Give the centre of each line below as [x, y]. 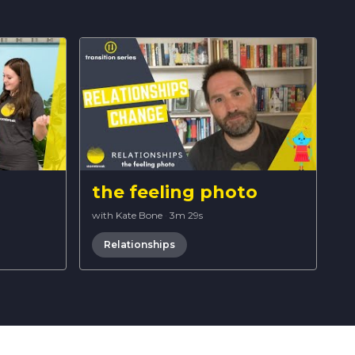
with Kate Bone [127, 215]
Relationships [139, 244]
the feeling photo [175, 192]
